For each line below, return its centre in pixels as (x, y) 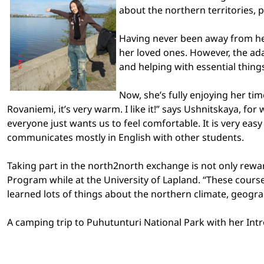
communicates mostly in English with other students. (126, 137)
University (126, 179)
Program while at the (55, 179)
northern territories (209, 10)
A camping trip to (47, 222)
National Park (174, 222)
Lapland (180, 179)
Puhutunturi (114, 222)
